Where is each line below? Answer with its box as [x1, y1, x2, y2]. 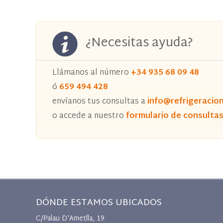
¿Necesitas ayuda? [85, 32, 193, 55]
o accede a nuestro [52, 109, 126, 123]
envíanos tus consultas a [52, 95, 147, 109]
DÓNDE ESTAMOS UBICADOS [36, 195, 162, 211]
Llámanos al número [52, 66, 131, 80]
